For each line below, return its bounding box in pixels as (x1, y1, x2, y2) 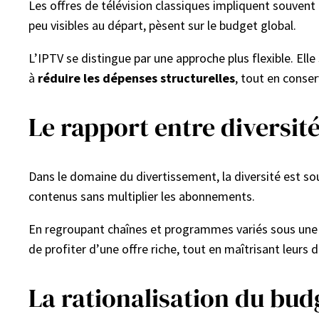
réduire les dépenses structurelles (38, 70, 235, 87)
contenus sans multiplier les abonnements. (28, 188, 255, 205)
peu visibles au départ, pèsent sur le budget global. (28, 17, 296, 34)
